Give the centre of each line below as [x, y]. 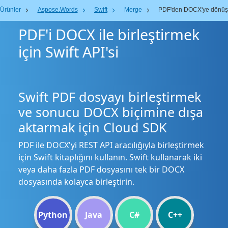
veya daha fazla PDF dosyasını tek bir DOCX [101, 169]
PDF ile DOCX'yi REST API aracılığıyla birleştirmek [111, 145]
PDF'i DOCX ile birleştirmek [109, 34]
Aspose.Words [58, 10]
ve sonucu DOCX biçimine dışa [111, 112]
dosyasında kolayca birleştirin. [76, 182]
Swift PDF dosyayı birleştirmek [110, 97]
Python [53, 215]
